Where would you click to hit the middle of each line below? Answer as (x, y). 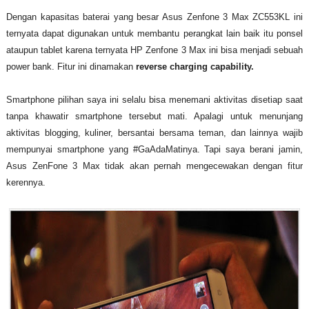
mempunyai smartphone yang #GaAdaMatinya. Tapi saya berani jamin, (154, 149)
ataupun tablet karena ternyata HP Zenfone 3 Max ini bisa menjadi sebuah (154, 50)
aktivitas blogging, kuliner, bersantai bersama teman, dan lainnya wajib (154, 132)
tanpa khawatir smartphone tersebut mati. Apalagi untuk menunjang (154, 116)
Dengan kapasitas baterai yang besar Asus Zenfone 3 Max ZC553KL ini (154, 17)
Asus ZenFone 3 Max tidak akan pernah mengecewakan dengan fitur (154, 166)
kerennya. (26, 182)
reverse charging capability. (195, 66)
